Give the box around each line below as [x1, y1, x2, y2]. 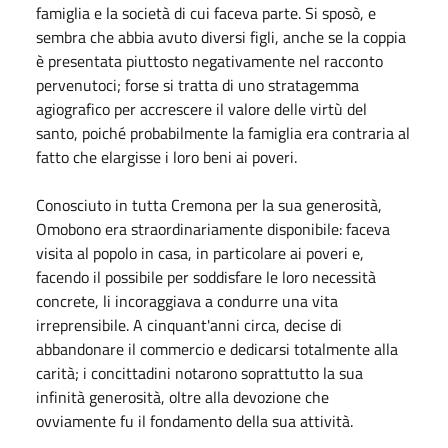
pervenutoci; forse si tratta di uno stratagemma [36, 72, 359, 97]
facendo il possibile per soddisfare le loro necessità [36, 264, 376, 289]
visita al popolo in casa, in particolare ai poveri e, [36, 240, 364, 265]
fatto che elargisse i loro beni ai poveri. [36, 144, 297, 169]
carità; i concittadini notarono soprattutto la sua [36, 360, 363, 385]
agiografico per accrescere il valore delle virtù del [36, 96, 367, 121]
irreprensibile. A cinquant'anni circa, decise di [36, 312, 342, 337]
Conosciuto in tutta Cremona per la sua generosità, [36, 192, 382, 217]
